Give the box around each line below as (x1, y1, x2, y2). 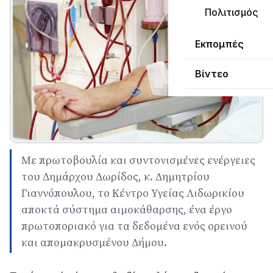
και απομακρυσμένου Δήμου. (21, 235, 167, 250)
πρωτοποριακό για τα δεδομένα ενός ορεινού (21, 218, 247, 234)
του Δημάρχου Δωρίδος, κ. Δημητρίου (21, 169, 210, 185)
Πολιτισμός (205, 6, 258, 18)
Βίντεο (195, 68, 229, 80)
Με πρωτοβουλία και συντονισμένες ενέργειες (21, 152, 255, 168)
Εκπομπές (195, 38, 244, 50)
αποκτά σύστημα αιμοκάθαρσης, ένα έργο (21, 202, 232, 218)
